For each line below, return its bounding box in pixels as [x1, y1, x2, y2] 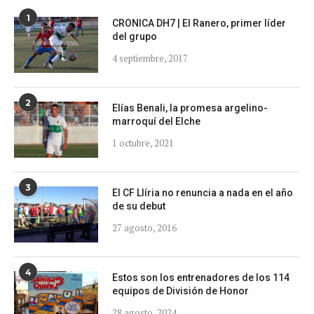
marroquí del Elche [112, 115, 200, 127]
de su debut [112, 200, 165, 212]
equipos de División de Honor [112, 285, 249, 296]
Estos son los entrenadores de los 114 [112, 271, 289, 283]
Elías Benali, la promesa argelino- [112, 102, 268, 114]
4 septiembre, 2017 [112, 51, 188, 64]
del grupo [112, 30, 157, 42]
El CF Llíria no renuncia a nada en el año [112, 186, 293, 198]
